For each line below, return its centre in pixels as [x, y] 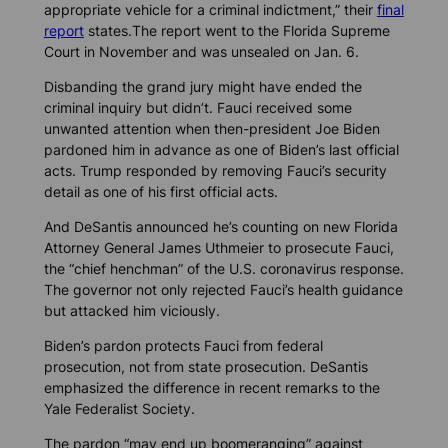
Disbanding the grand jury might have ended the [202, 86]
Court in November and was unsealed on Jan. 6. [201, 51]
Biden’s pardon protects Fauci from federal [183, 346]
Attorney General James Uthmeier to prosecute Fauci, [218, 247]
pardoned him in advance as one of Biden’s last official [221, 149]
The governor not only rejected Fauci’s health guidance [223, 289]
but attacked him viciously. [131, 310]
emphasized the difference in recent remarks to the [211, 388]
